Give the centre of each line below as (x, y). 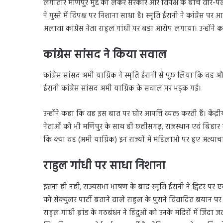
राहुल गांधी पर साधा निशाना (104, 167)
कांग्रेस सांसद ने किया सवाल (105, 55)
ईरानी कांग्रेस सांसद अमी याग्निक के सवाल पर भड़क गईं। (122, 89)
